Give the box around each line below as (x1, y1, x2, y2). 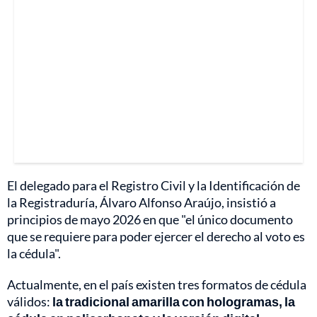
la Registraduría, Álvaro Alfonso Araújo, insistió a (7, 195, 276, 211)
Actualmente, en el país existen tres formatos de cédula (7, 277, 306, 293)
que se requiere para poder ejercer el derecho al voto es (7, 229, 305, 245)
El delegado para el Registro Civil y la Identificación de (7, 178, 300, 194)
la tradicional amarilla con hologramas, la (52, 294, 295, 310)
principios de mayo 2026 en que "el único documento (7, 212, 293, 228)
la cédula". (7, 246, 61, 262)
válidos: (7, 294, 52, 310)
